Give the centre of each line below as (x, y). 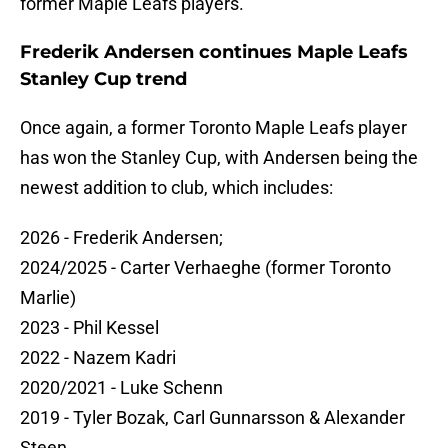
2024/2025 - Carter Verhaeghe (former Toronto (205, 268)
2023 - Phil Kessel (89, 328)
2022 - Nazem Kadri (98, 358)
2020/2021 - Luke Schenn (121, 388)
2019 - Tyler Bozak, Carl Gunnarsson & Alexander (212, 418)
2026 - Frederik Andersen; (121, 238)
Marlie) (48, 298)
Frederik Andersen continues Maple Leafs (214, 52)
